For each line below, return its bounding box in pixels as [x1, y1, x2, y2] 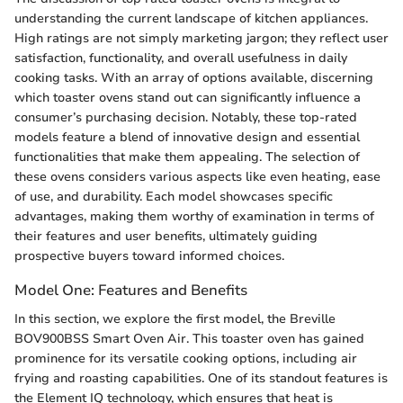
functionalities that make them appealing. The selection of [14, 148, 360, 166]
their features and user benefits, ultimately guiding [14, 228, 318, 246]
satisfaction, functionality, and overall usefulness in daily [14, 49, 347, 67]
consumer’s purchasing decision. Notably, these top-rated [14, 109, 357, 127]
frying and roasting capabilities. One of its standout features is [14, 369, 388, 387]
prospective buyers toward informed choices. [14, 247, 284, 265]
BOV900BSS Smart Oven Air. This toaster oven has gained [14, 329, 364, 347]
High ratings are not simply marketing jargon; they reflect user [14, 30, 389, 48]
